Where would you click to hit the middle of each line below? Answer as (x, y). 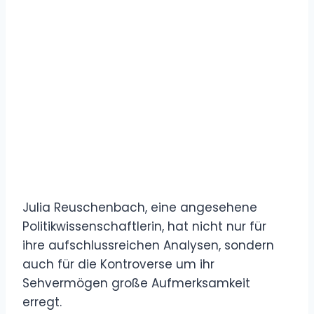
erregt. (42, 302)
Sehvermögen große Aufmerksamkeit (136, 283)
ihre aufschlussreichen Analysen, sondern (148, 245)
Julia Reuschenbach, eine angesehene (140, 207)
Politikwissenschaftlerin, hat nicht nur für (144, 226)
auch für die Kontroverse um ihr (118, 264)
